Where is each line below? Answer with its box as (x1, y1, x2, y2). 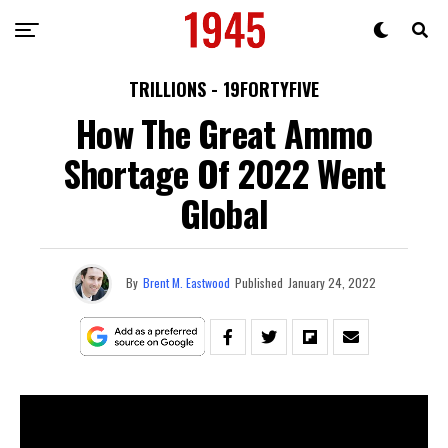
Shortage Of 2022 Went (62, 146, 386, 199)
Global (179, 186, 269, 239)
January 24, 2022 (288, 273, 376, 291)
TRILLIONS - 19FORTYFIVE (129, 76, 319, 102)
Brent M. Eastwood (143, 273, 230, 291)
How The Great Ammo (75, 106, 373, 159)
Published (235, 273, 283, 291)
